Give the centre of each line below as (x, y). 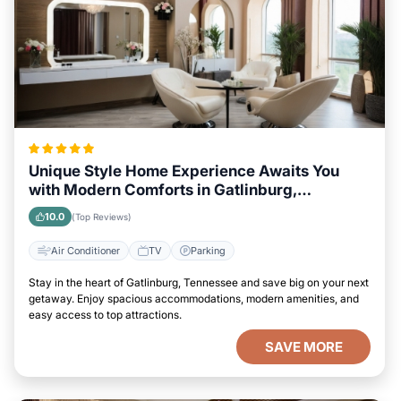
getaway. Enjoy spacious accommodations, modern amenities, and (194, 299)
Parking (208, 250)
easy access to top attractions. (105, 315)
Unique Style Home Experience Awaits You (184, 171)
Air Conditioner (85, 250)
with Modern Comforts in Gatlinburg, (163, 190)
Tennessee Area (88, 209)
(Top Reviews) (102, 217)
